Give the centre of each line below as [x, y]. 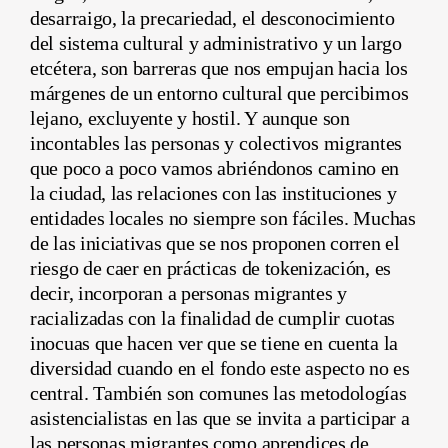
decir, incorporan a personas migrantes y [189, 292]
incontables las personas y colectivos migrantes [216, 142]
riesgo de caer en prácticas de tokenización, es [210, 267]
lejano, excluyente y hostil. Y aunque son [190, 117]
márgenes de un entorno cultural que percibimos [219, 92]
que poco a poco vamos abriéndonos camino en [215, 167]
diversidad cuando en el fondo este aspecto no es [220, 367]
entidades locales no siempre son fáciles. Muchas [223, 217]
